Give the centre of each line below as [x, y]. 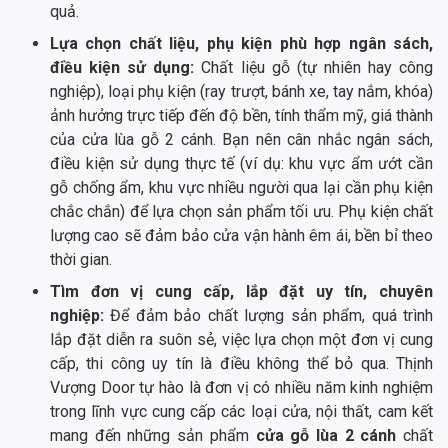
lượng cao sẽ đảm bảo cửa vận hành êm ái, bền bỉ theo [241, 236]
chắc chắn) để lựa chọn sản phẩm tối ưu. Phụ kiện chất [241, 212]
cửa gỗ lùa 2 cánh [326, 436]
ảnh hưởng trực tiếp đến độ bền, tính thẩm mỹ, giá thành [241, 116]
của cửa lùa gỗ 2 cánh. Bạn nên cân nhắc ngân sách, [241, 140]
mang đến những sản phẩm [153, 436]
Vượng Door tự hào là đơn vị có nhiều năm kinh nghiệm [241, 388]
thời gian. [81, 260]
